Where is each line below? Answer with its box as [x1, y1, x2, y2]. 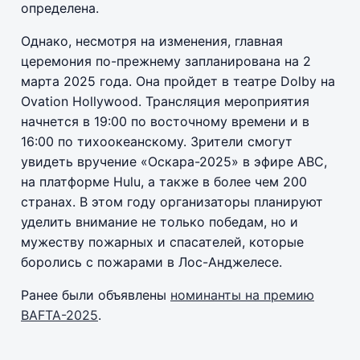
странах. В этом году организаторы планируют [21, 193, 323, 210]
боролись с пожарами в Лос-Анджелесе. [21, 253, 282, 270]
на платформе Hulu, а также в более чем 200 [21, 173, 307, 190]
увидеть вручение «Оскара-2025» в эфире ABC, [21, 153, 327, 170]
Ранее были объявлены [21, 286, 170, 303]
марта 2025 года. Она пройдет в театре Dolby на [21, 72, 335, 89]
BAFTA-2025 [21, 306, 98, 323]
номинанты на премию [170, 286, 314, 303]
